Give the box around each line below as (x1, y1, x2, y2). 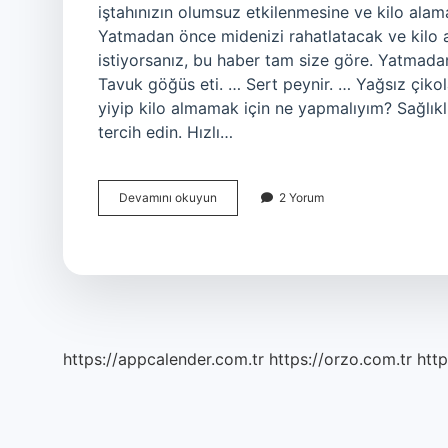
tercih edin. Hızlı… (98, 122, 233, 142)
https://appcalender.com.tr (63, 349, 264, 369)
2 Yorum (279, 190, 324, 205)
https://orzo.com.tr (269, 349, 412, 369)
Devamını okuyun (119, 190, 217, 205)
